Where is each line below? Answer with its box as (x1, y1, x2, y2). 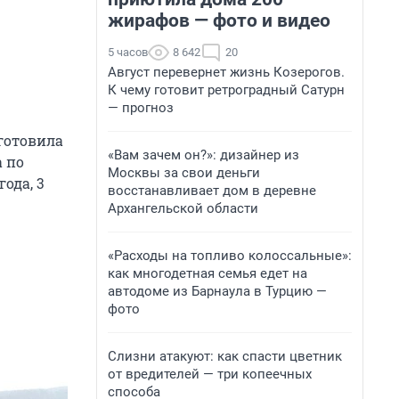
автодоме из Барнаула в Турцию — (108, 283, 327, 299)
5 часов (108, 45, 148, 59)
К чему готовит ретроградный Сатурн (108, 82, 345, 98)
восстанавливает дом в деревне (108, 183, 316, 199)
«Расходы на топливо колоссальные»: (108, 248, 352, 264)
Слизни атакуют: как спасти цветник (108, 348, 342, 364)
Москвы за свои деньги (108, 165, 260, 181)
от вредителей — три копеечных (108, 366, 312, 382)
